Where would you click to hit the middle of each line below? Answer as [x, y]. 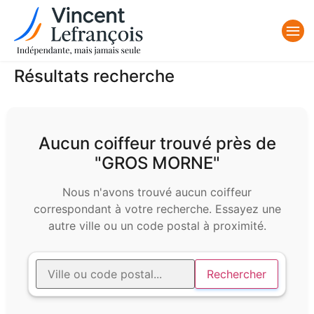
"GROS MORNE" [157, 163]
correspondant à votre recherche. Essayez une [157, 209]
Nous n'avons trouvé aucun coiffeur [157, 192]
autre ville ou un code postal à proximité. [157, 226]
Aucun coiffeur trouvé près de [157, 144]
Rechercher [237, 274]
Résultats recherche [94, 76]
